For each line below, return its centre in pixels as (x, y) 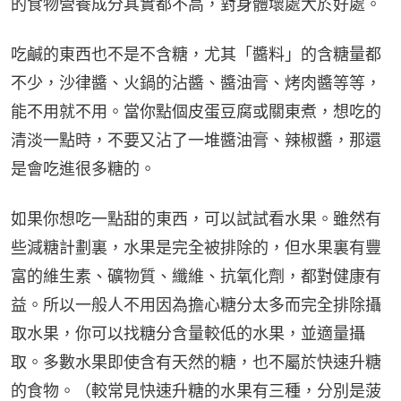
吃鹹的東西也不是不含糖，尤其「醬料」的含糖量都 (196, 54)
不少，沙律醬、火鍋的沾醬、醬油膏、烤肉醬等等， (196, 82)
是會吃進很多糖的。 (83, 168)
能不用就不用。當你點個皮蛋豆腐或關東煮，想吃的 (196, 111)
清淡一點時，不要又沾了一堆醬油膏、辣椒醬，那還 (196, 140)
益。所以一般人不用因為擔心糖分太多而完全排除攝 (196, 304)
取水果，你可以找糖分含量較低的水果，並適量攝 (188, 333)
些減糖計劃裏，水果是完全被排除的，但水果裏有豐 (196, 247)
